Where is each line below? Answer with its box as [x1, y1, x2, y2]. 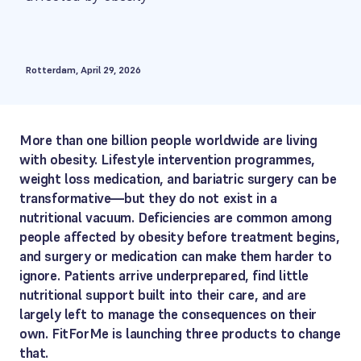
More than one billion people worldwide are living [19, 131, 317, 149]
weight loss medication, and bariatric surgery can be [19, 170, 337, 188]
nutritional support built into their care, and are [19, 286, 307, 304]
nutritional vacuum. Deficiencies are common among [19, 209, 332, 226]
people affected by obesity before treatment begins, [19, 228, 340, 246]
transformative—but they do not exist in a [19, 189, 277, 207]
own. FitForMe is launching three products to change [19, 325, 341, 342]
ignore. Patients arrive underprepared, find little [19, 267, 309, 284]
